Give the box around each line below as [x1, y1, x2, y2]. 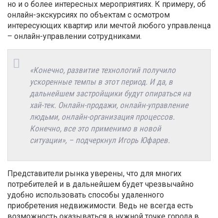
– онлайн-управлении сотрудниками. [7, 31, 142, 41]
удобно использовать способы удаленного [7, 190, 164, 200]
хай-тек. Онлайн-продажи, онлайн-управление [30, 100, 188, 110]
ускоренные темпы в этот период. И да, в [30, 76, 173, 87]
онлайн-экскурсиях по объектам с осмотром [7, 10, 170, 19]
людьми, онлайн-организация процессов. [30, 111, 175, 122]
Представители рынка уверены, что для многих [7, 168, 182, 178]
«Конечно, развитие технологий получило [30, 65, 176, 75]
